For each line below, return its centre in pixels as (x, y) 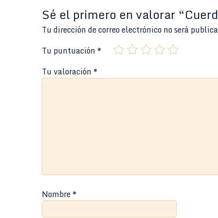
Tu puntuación (70, 50)
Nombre (57, 194)
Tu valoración (68, 71)
